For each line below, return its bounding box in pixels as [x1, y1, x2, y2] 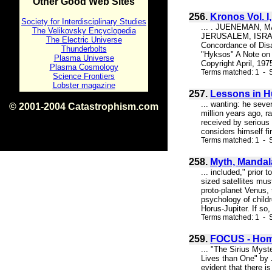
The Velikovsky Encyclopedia [32, 26, 136, 35]
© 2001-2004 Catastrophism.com [9, 101, 158, 112]
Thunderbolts [61, 44, 107, 53]
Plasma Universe [53, 53, 114, 63]
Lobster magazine [52, 81, 115, 90]
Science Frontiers [53, 72, 115, 81]
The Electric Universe [46, 35, 122, 44]
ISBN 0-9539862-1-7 [48, 112, 120, 121]
